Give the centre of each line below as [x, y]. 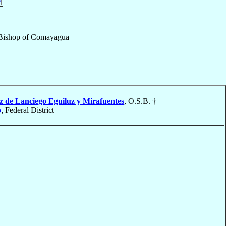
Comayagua [50, 37]
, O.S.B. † [140, 101]
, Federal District [27, 110]
